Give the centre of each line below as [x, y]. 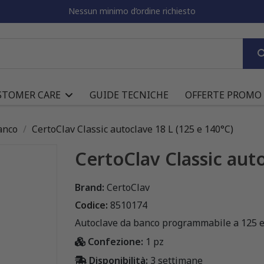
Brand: [90, 187]
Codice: [91, 205]
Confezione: [115, 241]
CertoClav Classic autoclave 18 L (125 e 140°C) [132, 129]
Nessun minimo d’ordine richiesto [132, 11]
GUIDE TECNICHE [129, 95]
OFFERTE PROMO [223, 95]
